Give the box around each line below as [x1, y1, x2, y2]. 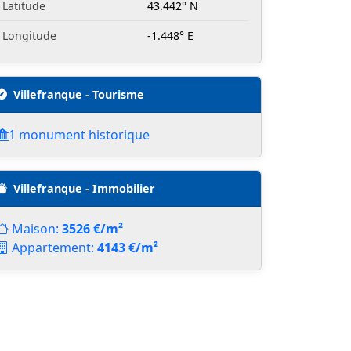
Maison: [12, 219, 62, 237]
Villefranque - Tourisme [13, 86, 144, 102]
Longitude [2, 27, 56, 43]
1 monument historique [9, 125, 150, 143]
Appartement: [12, 238, 97, 256]
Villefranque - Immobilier [13, 180, 155, 196]
